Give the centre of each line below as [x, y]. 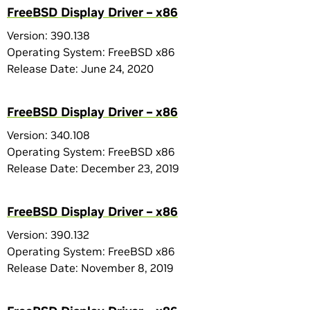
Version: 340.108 [48, 135]
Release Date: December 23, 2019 [93, 168]
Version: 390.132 [48, 235]
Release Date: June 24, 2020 [80, 69]
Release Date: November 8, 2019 [90, 268]
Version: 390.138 [48, 35]
